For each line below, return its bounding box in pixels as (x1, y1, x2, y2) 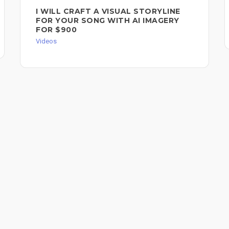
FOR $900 (36, 25, 77, 35)
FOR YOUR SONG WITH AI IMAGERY (36, 16, 179, 26)
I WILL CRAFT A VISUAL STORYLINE (36, 7, 180, 16)
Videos (36, 37, 57, 45)
